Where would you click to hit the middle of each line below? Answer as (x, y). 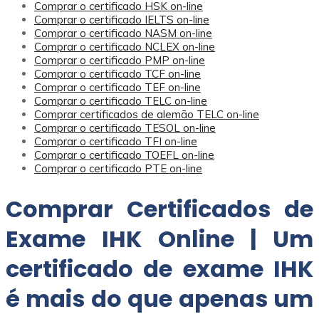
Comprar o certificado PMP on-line (120, 60)
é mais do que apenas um (159, 298)
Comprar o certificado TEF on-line (117, 87)
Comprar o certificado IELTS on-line (122, 20)
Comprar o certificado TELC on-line (121, 101)
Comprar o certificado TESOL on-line (125, 128)
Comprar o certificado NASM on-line (123, 33)
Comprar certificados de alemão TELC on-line (147, 114)
